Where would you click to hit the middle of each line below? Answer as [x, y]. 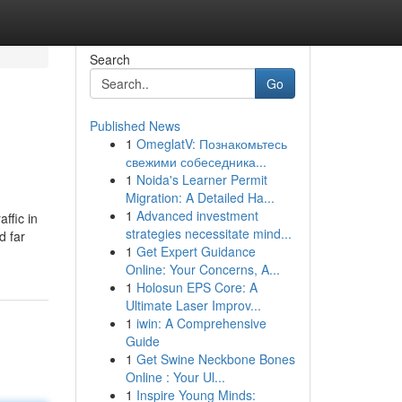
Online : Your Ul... [175, 377]
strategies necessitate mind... [208, 233]
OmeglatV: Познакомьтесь [211, 144]
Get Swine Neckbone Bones [215, 359]
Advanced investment [197, 215]
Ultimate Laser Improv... [193, 305]
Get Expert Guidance [196, 251]
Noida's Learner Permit [201, 179]
